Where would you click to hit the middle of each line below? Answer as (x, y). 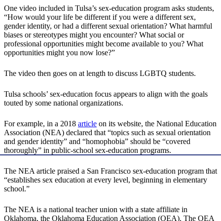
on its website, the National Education (157, 124)
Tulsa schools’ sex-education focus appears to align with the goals (106, 94)
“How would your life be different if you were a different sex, (100, 17)
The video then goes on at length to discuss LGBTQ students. (100, 74)
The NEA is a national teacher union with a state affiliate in (96, 210)
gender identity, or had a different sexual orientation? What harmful (108, 26)
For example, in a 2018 (41, 124)
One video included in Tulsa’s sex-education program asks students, (109, 8)
